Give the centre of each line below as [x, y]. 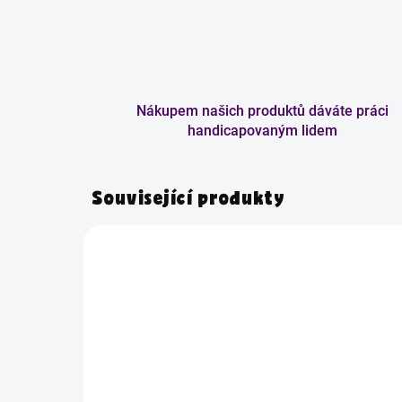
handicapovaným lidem [263, 131]
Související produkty [189, 201]
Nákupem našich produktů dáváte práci [263, 111]
